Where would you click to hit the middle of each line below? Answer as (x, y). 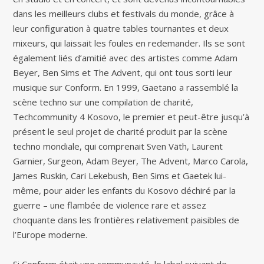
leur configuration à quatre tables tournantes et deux (121, 28)
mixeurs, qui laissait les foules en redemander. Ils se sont (129, 43)
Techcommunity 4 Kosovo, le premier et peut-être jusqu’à (131, 116)
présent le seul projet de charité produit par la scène (121, 131)
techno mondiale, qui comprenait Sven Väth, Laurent (118, 146)
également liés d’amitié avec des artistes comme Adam (126, 57)
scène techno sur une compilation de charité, (103, 102)
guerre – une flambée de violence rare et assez (110, 205)
